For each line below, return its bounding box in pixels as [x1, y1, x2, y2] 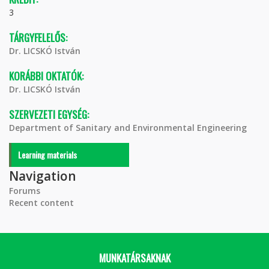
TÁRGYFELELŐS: [9, 30, 70, 45]
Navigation [9, 168, 76, 184]
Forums [9, 185, 40, 196]
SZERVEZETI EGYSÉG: [9, 107, 91, 122]
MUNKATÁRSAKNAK [98, 250, 171, 265]
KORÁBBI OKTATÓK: [9, 68, 86, 83]
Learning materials [18, 148, 77, 161]
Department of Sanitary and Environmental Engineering [9, 122, 247, 133]
